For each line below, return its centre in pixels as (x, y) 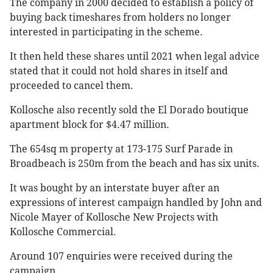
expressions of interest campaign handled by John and (136, 203)
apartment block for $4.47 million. (91, 125)
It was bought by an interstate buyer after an (115, 188)
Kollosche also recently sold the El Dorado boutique (129, 110)
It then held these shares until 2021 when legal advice (135, 57)
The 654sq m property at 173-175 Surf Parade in (121, 149)
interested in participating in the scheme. (106, 32)
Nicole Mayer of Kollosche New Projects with (114, 218)
